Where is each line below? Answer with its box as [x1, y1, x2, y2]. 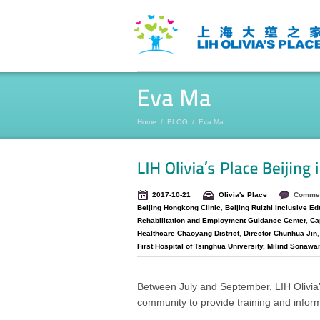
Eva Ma [196, 118, 224, 126]
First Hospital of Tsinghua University [137, 242, 263, 251]
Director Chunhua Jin [244, 229, 317, 238]
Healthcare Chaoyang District [137, 229, 239, 238]
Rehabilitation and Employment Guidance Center [137, 216, 306, 225]
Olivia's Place [219, 191, 267, 199]
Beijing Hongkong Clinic [137, 204, 221, 212]
